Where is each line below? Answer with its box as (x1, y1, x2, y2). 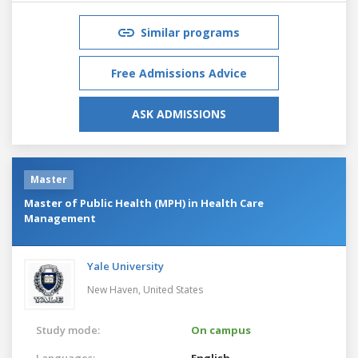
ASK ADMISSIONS (132, 105, 226, 121)
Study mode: (36, 322, 100, 337)
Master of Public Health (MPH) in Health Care (24, 195, 264, 210)
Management (24, 210, 96, 225)
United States (143, 282, 203, 296)
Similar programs (141, 24, 240, 40)
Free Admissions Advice (111, 65, 247, 81)
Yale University (87, 258, 164, 273)
